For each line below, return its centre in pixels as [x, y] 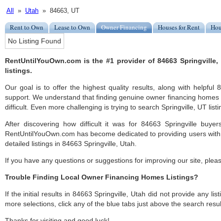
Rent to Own [27, 27]
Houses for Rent [179, 27]
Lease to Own [72, 27]
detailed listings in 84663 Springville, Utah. [71, 144]
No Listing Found [35, 41]
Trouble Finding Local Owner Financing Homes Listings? [102, 177]
